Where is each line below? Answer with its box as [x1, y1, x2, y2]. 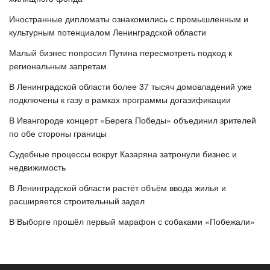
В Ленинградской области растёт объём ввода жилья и [9, 181, 226, 193]
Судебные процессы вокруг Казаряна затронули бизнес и [9, 147, 237, 160]
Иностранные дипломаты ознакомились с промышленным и [9, 12, 248, 25]
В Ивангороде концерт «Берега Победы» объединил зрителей [9, 113, 256, 126]
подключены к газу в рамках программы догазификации [9, 93, 231, 105]
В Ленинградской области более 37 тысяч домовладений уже [9, 80, 252, 92]
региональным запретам [9, 59, 107, 72]
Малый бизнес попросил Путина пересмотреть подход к [9, 46, 232, 58]
